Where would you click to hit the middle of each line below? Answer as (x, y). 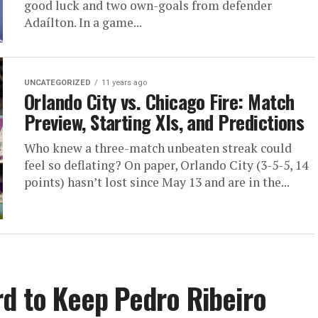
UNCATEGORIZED (57, 83)
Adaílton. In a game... (83, 23)
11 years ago (124, 83)
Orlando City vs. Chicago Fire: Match (159, 102)
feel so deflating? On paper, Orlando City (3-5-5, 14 (166, 165)
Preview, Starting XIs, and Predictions (164, 122)
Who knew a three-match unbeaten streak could (158, 148)
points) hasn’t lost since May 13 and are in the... (157, 182)
